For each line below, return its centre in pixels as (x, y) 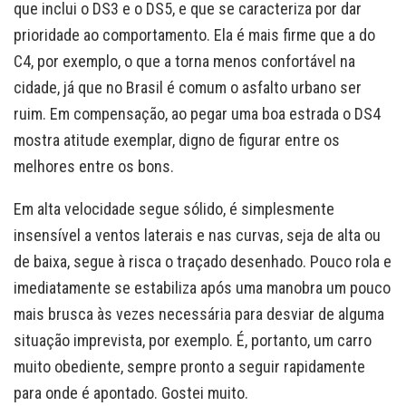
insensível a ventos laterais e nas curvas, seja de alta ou (197, 235)
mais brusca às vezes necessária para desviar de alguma (199, 314)
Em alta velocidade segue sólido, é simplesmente (174, 208)
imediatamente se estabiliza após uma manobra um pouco (202, 287)
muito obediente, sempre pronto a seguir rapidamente (189, 366)
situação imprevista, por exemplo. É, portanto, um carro (193, 340)
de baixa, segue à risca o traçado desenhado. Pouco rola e (203, 261)
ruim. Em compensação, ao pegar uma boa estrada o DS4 (197, 113)
